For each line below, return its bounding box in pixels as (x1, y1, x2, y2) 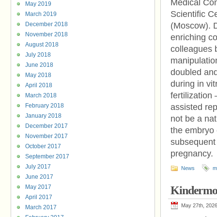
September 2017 (25, 153, 69, 160)
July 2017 (25, 163, 51, 170)
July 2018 (25, 51, 51, 58)
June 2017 (25, 173, 53, 180)
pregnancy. (170, 149, 213, 158)
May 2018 (25, 72, 51, 78)
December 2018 (25, 21, 68, 28)
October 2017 (25, 143, 61, 150)
